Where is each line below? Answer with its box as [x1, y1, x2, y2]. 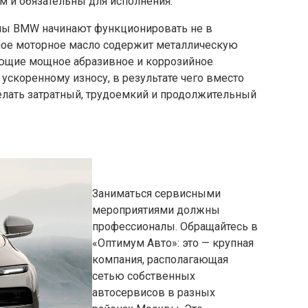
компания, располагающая [92, 253, 228, 267]
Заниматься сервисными [92, 187, 221, 201]
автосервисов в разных [92, 286, 215, 300]
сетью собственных [92, 269, 195, 283]
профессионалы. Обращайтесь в [92, 220, 258, 234]
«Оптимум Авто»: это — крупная [92, 236, 254, 250]
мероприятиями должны [92, 203, 220, 217]
